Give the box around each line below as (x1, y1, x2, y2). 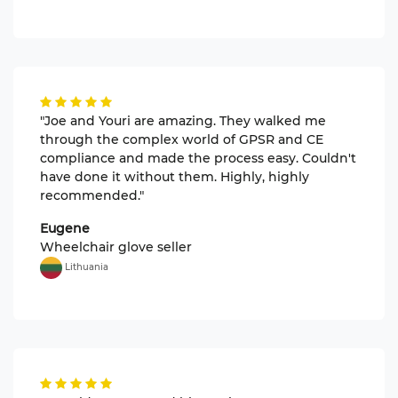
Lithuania (62, 260, 108, 273)
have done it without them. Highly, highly (40, 168, 309, 185)
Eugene (40, 219, 90, 236)
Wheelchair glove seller (40, 238, 192, 255)
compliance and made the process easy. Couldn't (40, 149, 356, 166)
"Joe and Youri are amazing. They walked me (40, 112, 326, 129)
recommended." (40, 187, 144, 203)
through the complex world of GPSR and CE (40, 131, 323, 147)
